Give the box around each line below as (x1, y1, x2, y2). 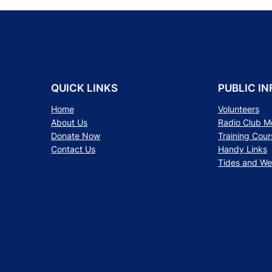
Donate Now (51, 130, 100, 141)
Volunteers (218, 103, 259, 114)
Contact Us (51, 143, 95, 154)
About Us (51, 117, 87, 127)
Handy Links (218, 143, 267, 154)
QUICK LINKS (51, 81, 118, 94)
